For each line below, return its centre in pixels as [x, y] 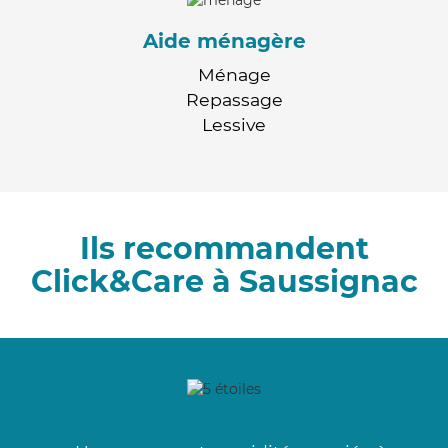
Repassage [234, 99]
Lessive [234, 124]
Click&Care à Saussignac [224, 281]
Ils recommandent [224, 248]
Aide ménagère [224, 40]
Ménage [234, 74]
